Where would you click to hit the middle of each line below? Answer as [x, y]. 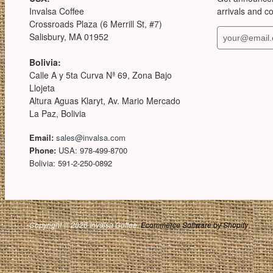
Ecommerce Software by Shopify [194, 225]
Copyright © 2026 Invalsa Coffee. [85, 225]
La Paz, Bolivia [58, 113]
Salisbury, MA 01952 [69, 37]
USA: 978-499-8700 [92, 150]
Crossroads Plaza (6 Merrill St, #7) [96, 24]
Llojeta [42, 88]
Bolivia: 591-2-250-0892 [71, 163]
